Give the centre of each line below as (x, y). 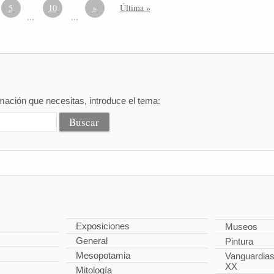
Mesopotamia (103, 255)
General (92, 240)
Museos (241, 227)
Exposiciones (103, 226)
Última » (135, 8)
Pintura (239, 242)
